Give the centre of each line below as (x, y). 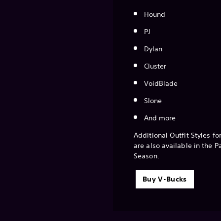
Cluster (155, 66)
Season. (147, 156)
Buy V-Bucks (165, 179)
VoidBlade (161, 84)
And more (160, 118)
